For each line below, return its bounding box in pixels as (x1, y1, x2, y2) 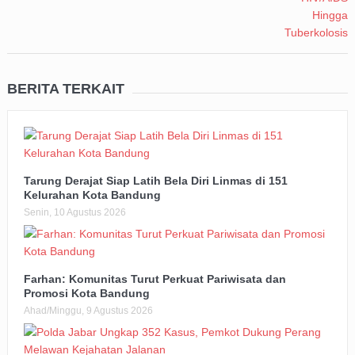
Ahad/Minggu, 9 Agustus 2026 (23, 305, 153, 317)
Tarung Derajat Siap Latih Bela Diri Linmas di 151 (23, 174, 288, 188)
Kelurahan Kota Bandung (23, 189, 161, 202)
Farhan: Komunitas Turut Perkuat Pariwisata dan (23, 273, 286, 286)
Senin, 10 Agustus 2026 (23, 207, 126, 219)
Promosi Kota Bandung (23, 287, 150, 300)
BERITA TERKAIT (6, 81, 124, 97)
